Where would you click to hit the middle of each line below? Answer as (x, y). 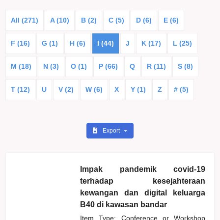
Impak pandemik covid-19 (143, 169)
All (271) (25, 20)
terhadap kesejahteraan (143, 181)
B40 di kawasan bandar (124, 204)
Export (112, 130)
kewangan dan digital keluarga (143, 192)
